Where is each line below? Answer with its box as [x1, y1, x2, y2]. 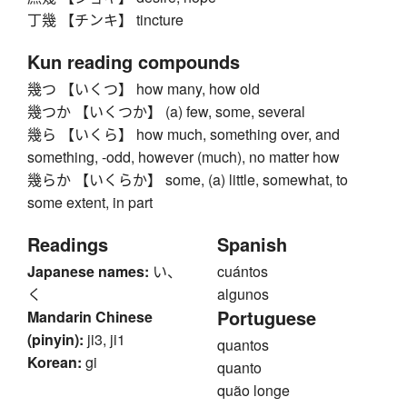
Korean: [27, 351, 82, 372]
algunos [217, 283, 269, 304]
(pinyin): [27, 328, 84, 350]
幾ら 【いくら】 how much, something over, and [27, 123, 340, 144]
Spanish [217, 230, 287, 257]
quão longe [217, 379, 290, 401]
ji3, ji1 [87, 328, 125, 350]
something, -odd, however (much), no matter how [27, 145, 340, 167]
